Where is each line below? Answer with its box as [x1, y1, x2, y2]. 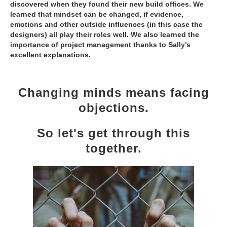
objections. [78, 101, 149, 115]
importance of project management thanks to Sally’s [10, 41, 191, 49]
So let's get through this [37, 126, 190, 140]
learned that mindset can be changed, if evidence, [10, 10, 183, 19]
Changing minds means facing [18, 86, 209, 100]
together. [85, 141, 142, 156]
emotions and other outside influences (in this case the [10, 20, 203, 29]
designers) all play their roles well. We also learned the [10, 30, 199, 39]
